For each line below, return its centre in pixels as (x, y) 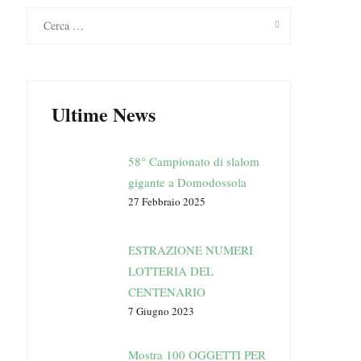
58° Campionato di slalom (193, 161)
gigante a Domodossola (187, 182)
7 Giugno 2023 (161, 311)
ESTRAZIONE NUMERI (190, 250)
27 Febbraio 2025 (166, 201)
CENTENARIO (166, 292)
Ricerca (38, 13)
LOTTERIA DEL (170, 271)
